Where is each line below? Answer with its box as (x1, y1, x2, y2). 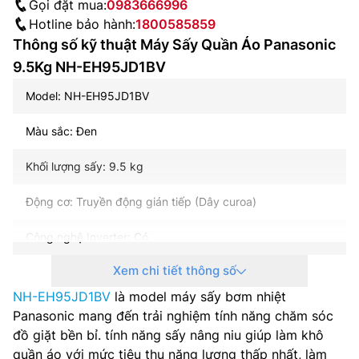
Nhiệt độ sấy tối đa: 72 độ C (26, 300, 172, 314)
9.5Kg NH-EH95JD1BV (13, 58, 166, 75)
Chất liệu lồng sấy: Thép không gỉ (26, 335, 201, 349)
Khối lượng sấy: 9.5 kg (26, 159, 143, 173)
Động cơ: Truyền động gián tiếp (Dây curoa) (26, 194, 256, 208)
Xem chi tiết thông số (113, 262, 236, 278)
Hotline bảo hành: (29, 15, 135, 32)
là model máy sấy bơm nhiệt (111, 288, 286, 305)
